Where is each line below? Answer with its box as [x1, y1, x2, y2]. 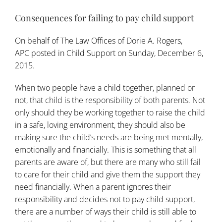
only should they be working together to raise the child [15, 107, 205, 118]
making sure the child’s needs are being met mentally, [15, 132, 203, 143]
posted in [31, 48, 66, 59]
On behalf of [15, 35, 60, 47]
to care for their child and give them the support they [15, 169, 200, 180]
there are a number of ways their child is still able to [15, 206, 196, 218]
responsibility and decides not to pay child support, [15, 194, 195, 205]
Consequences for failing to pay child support [15, 12, 194, 24]
